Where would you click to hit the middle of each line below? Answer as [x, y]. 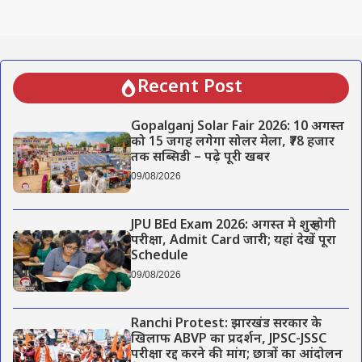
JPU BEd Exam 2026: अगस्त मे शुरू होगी [233, 225]
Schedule [159, 256]
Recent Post [190, 87]
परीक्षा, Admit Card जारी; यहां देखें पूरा [233, 241]
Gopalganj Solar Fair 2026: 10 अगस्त [237, 127]
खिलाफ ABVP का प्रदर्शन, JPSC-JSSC [228, 340]
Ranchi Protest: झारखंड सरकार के [226, 325]
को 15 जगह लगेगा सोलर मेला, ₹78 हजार [232, 142]
